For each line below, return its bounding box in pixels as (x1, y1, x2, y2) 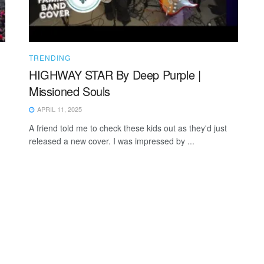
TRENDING (29, 52, 71, 62)
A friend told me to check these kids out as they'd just (29, 121, 227, 134)
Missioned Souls (29, 82, 110, 100)
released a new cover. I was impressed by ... (29, 134, 194, 147)
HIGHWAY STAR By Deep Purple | (29, 65, 201, 83)
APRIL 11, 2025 (35, 104, 82, 114)
